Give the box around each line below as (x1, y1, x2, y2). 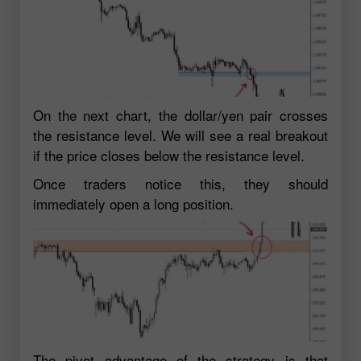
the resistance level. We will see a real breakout (33, 124, 328, 145)
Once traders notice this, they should (33, 172, 328, 193)
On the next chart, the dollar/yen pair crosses (33, 104, 328, 125)
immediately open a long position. (33, 193, 234, 214)
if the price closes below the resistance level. (33, 144, 305, 165)
